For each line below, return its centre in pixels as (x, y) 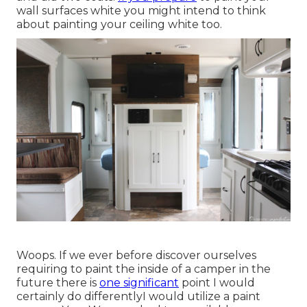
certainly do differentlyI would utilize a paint (138, 296)
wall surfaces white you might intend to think (141, 10)
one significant (139, 282)
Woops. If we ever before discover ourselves (136, 255)
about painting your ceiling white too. (119, 24)
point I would (217, 282)
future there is (58, 282)
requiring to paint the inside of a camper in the (144, 269)
